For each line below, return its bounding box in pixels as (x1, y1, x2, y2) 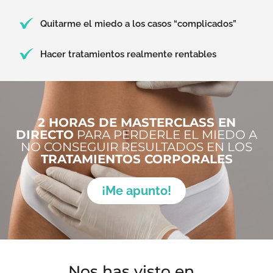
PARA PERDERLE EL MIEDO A (74, 127, 257, 142)
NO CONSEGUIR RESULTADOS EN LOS (21, 139, 252, 154)
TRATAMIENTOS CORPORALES (40, 151, 233, 166)
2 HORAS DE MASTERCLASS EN (37, 115, 236, 130)
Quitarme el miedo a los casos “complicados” (40, 18, 237, 29)
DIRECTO (16, 127, 74, 142)
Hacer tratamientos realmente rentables (40, 48, 217, 60)
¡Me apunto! (102, 183, 171, 198)
